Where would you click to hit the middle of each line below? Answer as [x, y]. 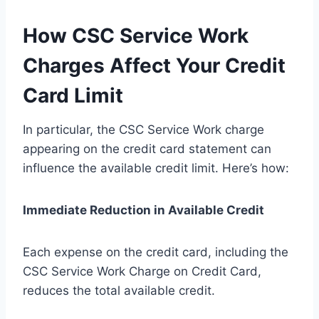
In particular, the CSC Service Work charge [143, 130]
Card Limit [73, 96]
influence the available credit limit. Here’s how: [156, 168]
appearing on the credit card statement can [147, 149]
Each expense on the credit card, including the [156, 252]
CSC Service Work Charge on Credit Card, [142, 272]
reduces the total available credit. [119, 291]
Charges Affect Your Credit [154, 66]
